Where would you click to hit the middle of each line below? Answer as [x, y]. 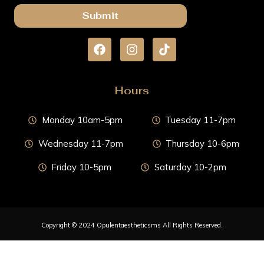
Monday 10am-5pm [82, 120]
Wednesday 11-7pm [80, 143]
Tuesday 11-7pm [200, 120]
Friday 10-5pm [81, 167]
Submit [100, 15]
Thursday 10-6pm [202, 143]
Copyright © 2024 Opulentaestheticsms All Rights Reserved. [132, 225]
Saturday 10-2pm [190, 167]
